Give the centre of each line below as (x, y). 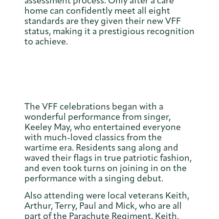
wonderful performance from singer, (98, 117)
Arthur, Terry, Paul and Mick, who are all (103, 206)
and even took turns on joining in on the (106, 168)
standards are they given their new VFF (103, 21)
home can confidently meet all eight (97, 11)
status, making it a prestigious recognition (109, 32)
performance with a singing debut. (95, 178)
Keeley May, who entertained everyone (103, 127)
